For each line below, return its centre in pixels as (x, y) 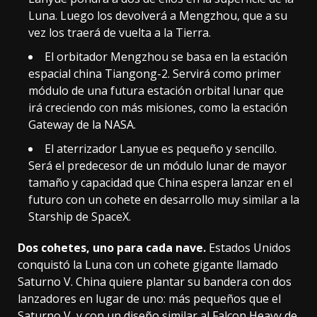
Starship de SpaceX (79, 217)
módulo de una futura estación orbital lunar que (156, 91)
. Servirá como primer (224, 74)
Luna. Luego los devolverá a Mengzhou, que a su (158, 16)
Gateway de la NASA (81, 125)
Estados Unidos (248, 248)
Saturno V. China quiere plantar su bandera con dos (155, 282)
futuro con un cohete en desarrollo (123, 200)
